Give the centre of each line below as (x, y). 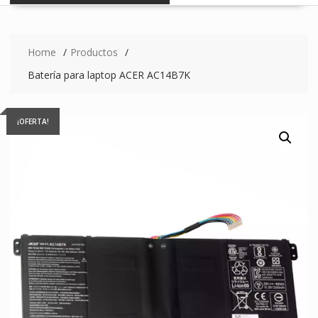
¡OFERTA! (33, 121)
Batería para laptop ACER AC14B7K (109, 75)
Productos (94, 52)
